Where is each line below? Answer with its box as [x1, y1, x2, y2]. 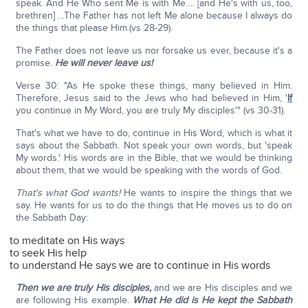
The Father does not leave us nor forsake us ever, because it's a [15, 45, 293, 57]
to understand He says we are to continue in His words [10, 258, 271, 273]
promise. [15, 57, 55, 69]
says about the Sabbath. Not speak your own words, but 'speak [15, 140, 293, 152]
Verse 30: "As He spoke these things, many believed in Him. [15, 80, 293, 92]
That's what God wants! [15, 187, 124, 199]
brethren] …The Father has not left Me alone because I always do [15, 10, 293, 22]
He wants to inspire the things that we [124, 187, 293, 199]
